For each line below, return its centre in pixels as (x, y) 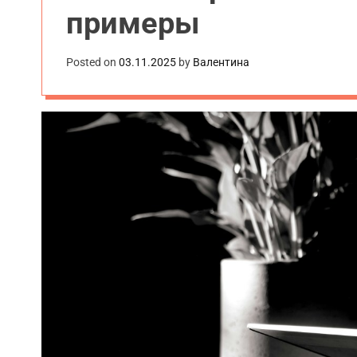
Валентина (221, 62)
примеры (133, 23)
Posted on (92, 62)
